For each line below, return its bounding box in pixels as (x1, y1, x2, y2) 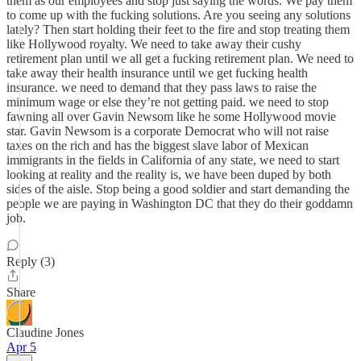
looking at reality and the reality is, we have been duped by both (6, 168, 331, 181)
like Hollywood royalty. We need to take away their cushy (6, 37, 301, 51)
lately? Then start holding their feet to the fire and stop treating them (6, 23, 350, 36)
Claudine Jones (6, 326, 84, 339)
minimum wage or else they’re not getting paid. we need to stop (6, 95, 329, 109)
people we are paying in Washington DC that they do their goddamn (6, 197, 353, 210)
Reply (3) (6, 255, 55, 268)
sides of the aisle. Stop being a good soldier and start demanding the (6, 182, 350, 196)
